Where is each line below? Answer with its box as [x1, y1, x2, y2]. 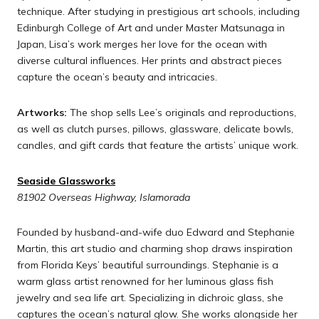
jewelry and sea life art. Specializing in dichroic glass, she [17, 291, 283, 305]
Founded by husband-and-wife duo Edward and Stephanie [17, 226, 295, 239]
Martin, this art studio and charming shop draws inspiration [17, 242, 293, 256]
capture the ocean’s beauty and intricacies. [17, 70, 217, 84]
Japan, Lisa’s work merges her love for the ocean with [17, 38, 267, 51]
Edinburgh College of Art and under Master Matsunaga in [17, 21, 285, 35]
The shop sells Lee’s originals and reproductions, [67, 105, 296, 119]
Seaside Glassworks [17, 174, 115, 187]
